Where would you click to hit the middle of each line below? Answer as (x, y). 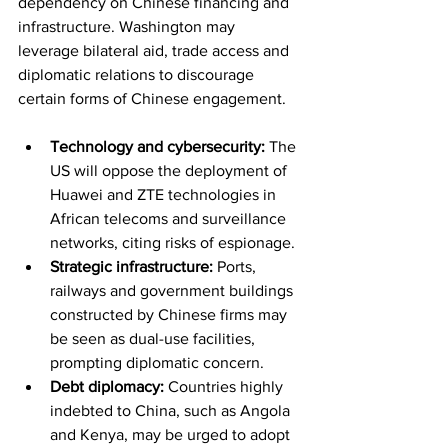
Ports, (236, 266)
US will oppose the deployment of (170, 170)
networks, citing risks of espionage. (172, 242)
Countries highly (225, 386)
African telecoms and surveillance (170, 218)
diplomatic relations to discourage (138, 74)
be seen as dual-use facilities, (154, 338)
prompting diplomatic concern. (157, 362)
